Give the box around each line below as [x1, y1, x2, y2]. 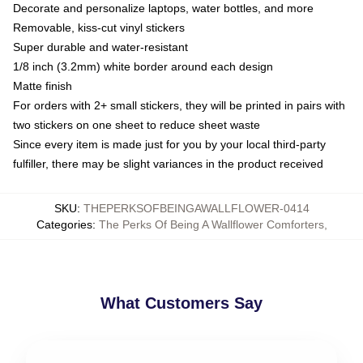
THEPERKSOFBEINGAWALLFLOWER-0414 [83, 201, 310, 215]
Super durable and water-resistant [13, 40, 188, 53]
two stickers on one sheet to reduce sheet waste [13, 117, 260, 131]
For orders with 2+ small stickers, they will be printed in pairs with [13, 98, 345, 112]
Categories [36, 217, 92, 231]
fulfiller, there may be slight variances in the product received [13, 156, 323, 170]
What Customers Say [100, 293, 263, 312]
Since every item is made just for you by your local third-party [13, 137, 326, 151]
